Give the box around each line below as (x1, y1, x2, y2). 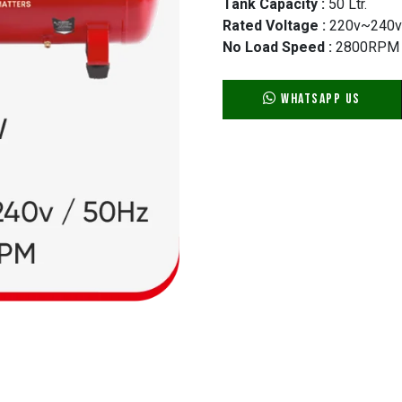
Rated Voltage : (223, 16, 326, 34)
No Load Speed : (223, 38, 332, 56)
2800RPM (332, 38, 399, 56)
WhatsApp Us (276, 90, 361, 108)
